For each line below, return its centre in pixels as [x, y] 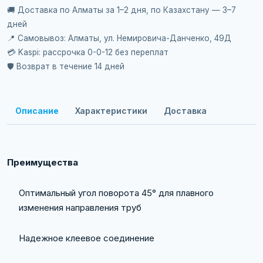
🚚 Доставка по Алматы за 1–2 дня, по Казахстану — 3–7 [122, 10]
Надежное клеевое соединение [87, 238]
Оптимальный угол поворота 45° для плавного [116, 193]
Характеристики [111, 110]
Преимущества [43, 162]
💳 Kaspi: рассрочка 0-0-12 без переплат [88, 52]
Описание [37, 110]
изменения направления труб [80, 208]
